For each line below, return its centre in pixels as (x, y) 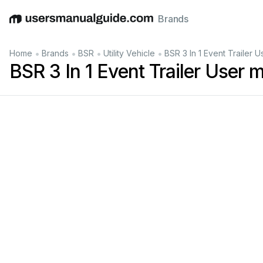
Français (165, 25)
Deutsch (59, 25)
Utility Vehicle (129, 53)
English (25, 25)
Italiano (129, 25)
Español (95, 25)
